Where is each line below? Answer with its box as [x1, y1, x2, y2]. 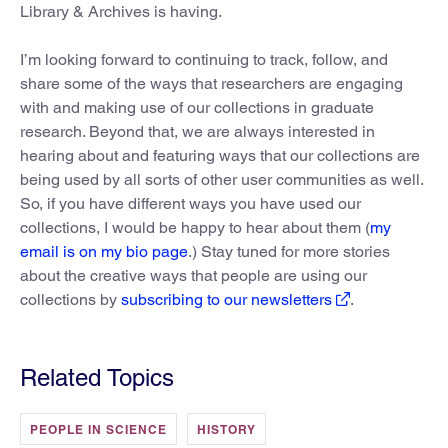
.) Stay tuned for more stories [188, 242, 390, 262]
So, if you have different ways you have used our [20, 194, 361, 214]
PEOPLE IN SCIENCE [30, 422, 167, 438]
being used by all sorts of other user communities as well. [20, 170, 423, 190]
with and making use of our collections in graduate [20, 98, 374, 118]
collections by [20, 290, 121, 310]
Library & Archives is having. [20, 2, 222, 22]
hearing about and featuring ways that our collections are [20, 146, 420, 166]
